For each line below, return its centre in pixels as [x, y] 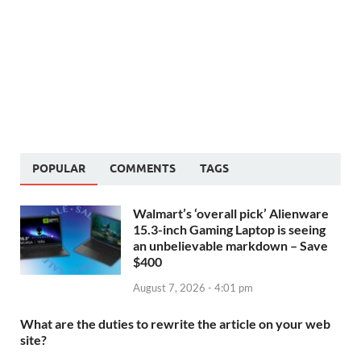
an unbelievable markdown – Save [230, 245]
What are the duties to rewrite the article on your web [175, 323]
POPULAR [59, 168]
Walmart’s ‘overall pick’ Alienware [231, 213]
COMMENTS [143, 168]
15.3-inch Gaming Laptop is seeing [229, 229]
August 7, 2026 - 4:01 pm [193, 287]
